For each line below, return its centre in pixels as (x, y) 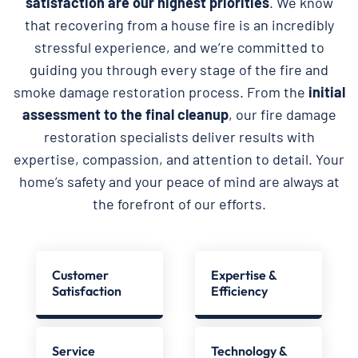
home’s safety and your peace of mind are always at (179, 181)
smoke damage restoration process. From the (161, 91)
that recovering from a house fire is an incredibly (179, 24)
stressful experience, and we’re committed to (179, 47)
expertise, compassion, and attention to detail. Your (179, 159)
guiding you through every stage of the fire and (179, 69)
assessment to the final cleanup (125, 114)
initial (326, 91)
